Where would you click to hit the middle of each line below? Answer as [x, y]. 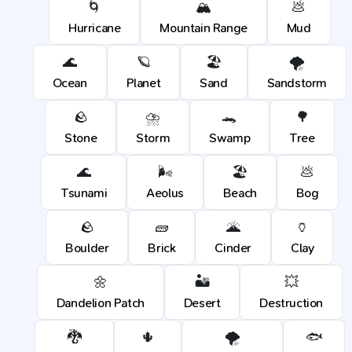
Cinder [233, 248]
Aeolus [165, 193]
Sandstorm [297, 83]
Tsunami [84, 193]
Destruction [291, 303]
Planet [143, 83]
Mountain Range [203, 28]
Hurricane [95, 28]
